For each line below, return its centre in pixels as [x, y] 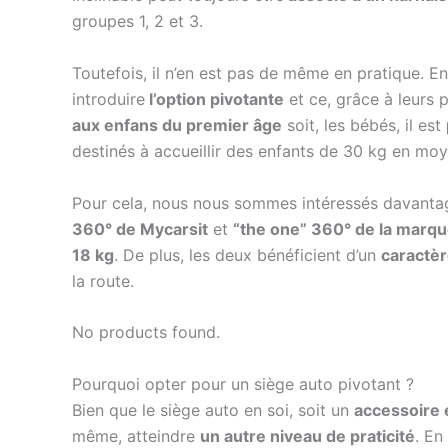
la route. [103, 280]
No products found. [146, 332]
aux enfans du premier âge [177, 124]
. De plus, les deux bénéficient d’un [247, 254]
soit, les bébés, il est [364, 124]
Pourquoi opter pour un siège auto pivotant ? [243, 383]
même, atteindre [136, 435]
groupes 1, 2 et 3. [137, 21]
